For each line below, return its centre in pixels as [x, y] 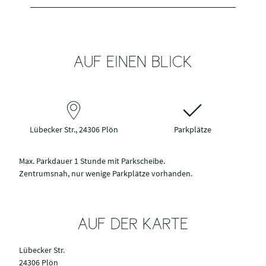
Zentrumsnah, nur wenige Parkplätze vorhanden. [106, 174]
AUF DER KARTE [133, 225]
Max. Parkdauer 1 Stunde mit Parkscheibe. [92, 161]
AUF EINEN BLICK [133, 64]
